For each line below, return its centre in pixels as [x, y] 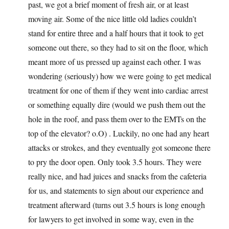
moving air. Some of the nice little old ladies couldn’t [112, 19]
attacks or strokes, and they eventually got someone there [119, 148]
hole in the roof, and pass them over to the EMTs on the [117, 119]
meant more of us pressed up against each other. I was [114, 62]
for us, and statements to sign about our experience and [116, 191]
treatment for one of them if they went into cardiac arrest [118, 90]
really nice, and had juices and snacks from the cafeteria [117, 176]
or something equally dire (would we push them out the [117, 105]
